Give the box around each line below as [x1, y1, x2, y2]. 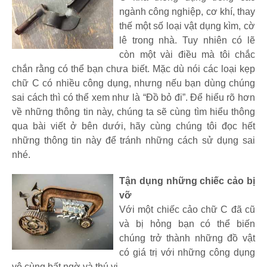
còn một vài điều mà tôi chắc [119, 49, 255, 60]
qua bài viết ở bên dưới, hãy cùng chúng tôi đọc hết [12, 120, 255, 131]
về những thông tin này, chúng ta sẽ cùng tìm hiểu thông [12, 106, 255, 117]
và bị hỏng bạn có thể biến [119, 218, 255, 229]
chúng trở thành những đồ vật [119, 232, 255, 243]
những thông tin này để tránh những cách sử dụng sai [12, 135, 255, 145]
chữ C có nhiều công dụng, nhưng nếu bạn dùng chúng [12, 77, 255, 88]
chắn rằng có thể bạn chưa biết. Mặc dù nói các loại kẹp [12, 63, 255, 74]
